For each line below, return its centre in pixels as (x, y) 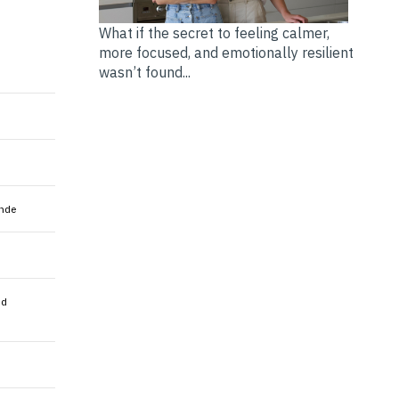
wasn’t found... (144, 73)
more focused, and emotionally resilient (226, 53)
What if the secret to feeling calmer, (214, 33)
